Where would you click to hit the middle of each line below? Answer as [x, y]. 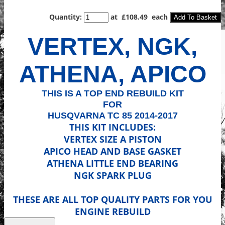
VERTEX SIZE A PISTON [113, 139]
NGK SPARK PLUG [113, 175]
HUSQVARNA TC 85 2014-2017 [113, 115]
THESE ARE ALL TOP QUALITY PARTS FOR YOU [113, 199]
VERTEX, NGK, [113, 46]
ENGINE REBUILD [113, 211]
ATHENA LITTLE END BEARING [113, 163]
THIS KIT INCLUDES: [113, 127]
